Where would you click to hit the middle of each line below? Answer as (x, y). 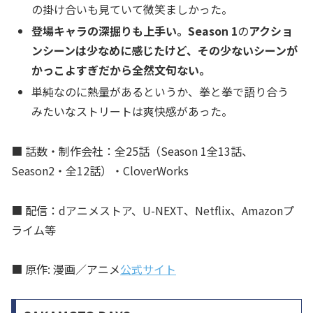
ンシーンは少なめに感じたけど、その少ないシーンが (165, 50)
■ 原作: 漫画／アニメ (66, 269)
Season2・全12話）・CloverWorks (100, 170)
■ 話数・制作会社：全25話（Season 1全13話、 (132, 151)
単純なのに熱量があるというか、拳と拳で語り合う (160, 92)
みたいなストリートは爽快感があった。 (132, 111)
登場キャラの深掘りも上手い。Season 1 (135, 30)
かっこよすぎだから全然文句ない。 (121, 70)
